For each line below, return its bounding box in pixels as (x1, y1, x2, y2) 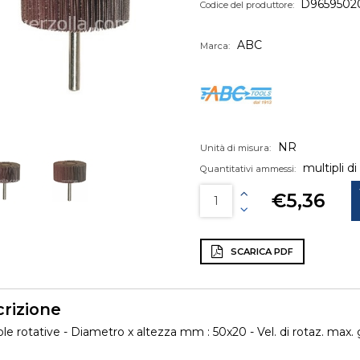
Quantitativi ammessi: (199, 162, 296, 174)
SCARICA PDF (228, 246, 294, 257)
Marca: (199, 40, 230, 51)
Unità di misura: (199, 142, 271, 153)
